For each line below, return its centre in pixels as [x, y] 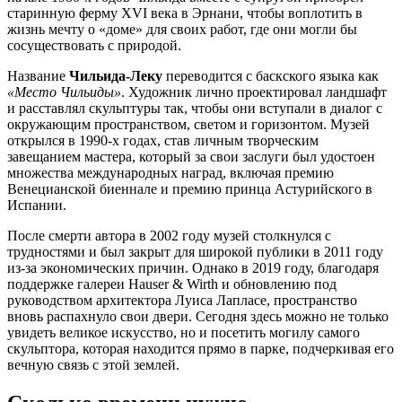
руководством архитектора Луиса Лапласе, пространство [182, 301]
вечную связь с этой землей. [93, 365]
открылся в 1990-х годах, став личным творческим [163, 141]
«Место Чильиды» [64, 92]
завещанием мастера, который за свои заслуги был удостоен [191, 157]
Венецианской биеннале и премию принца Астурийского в [190, 189]
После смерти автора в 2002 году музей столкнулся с [169, 236]
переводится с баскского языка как [271, 76]
